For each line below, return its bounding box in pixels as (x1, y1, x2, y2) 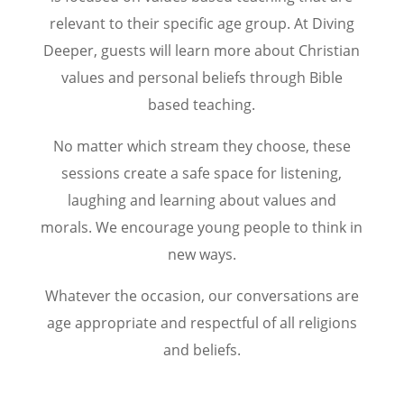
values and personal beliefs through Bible (60, 68, 343, 88)
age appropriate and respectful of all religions (46, 313, 357, 334)
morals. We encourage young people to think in (41, 217, 363, 238)
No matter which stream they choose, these (52, 136, 351, 157)
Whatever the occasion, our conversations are (44, 286, 359, 307)
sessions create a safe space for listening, (61, 163, 343, 184)
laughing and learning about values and (67, 190, 336, 211)
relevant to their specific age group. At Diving (49, 14, 354, 34)
